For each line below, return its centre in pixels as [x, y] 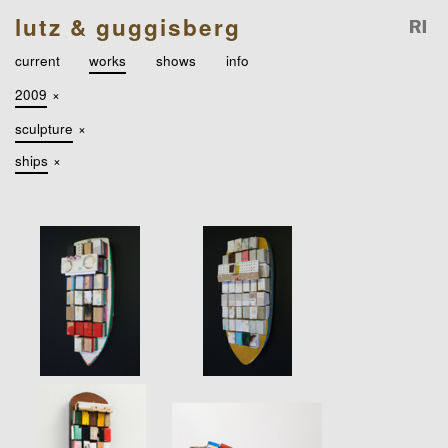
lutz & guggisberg [127, 26]
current [37, 59]
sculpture [43, 128]
